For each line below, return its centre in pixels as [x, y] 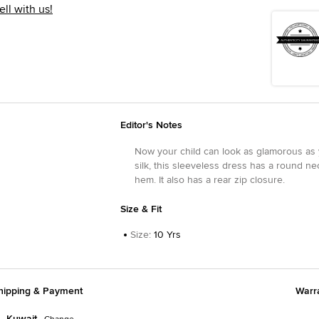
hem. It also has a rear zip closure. [209, 180]
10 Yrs [167, 235]
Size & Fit [141, 209]
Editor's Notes [151, 125]
